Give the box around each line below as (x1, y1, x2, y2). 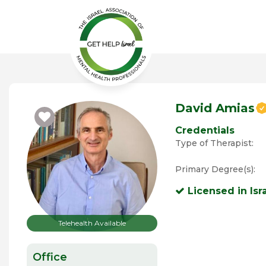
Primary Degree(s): (175, 164, 255, 175)
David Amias (175, 101, 255, 115)
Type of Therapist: (175, 138, 254, 148)
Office (33, 251, 67, 264)
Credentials (175, 125, 235, 136)
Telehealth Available (58, 218, 126, 227)
